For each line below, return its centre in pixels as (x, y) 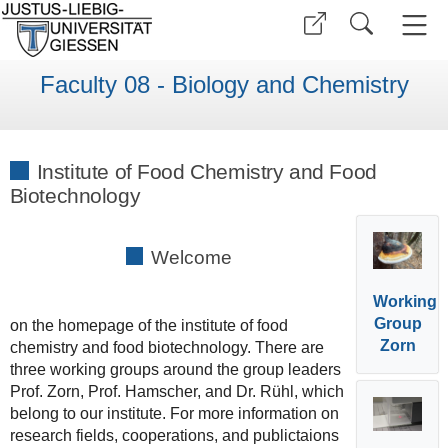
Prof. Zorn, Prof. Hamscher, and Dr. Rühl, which (176, 391)
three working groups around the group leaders (175, 369)
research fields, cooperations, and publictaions (174, 435)
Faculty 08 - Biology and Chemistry (224, 85)
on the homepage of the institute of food (148, 325)
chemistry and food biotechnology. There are (166, 347)
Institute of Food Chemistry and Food (206, 171)
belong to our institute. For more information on (174, 413)
